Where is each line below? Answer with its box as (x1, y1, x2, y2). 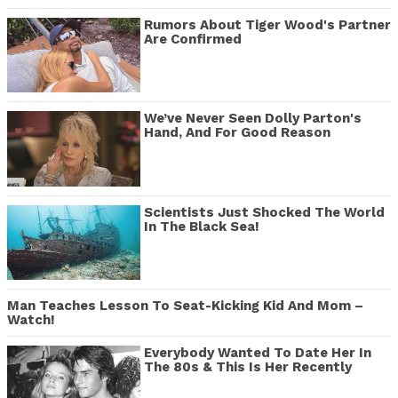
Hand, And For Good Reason (144, 124, 330, 141)
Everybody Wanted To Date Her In (144, 345, 371, 362)
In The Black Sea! (144, 218, 259, 235)
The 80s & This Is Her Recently (144, 359, 352, 376)
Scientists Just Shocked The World (144, 203, 385, 220)
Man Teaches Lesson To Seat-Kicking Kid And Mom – (7, 298, 363, 314)
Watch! (7, 312, 55, 329)
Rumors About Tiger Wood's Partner (144, 16, 391, 33)
